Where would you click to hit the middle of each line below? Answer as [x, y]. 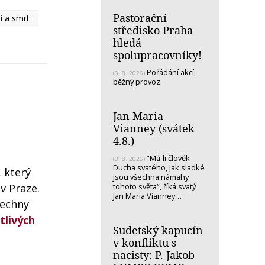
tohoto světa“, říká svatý [154, 186]
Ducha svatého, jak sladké [159, 167]
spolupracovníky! [157, 55]
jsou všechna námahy [151, 177]
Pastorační [140, 17]
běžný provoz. [138, 81]
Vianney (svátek [154, 128]
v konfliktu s [145, 242]
